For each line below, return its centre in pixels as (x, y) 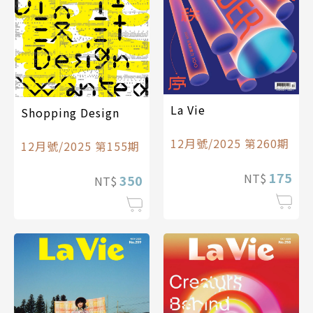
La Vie (188, 109)
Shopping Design (70, 113)
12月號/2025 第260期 (230, 143)
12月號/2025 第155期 (80, 146)
